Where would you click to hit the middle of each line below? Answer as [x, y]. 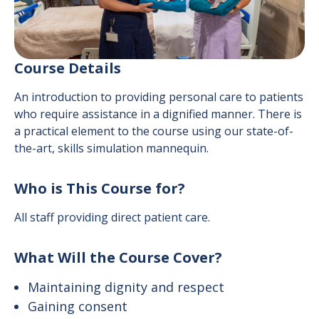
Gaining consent [78, 307]
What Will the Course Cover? [118, 258]
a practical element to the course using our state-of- [154, 131]
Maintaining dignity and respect [126, 287]
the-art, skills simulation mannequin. [111, 148]
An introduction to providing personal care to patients [159, 97]
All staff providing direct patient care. [112, 218]
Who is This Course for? [100, 189]
